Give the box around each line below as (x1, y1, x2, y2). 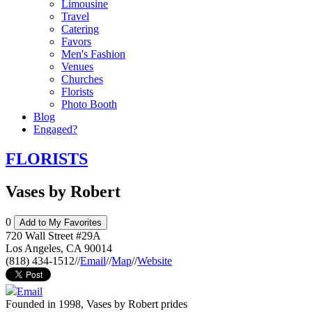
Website (137, 254, 172, 267)
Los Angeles (6, 242, 61, 254)
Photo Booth (61, 98, 117, 110)
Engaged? (33, 123, 77, 135)
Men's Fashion (61, 48, 125, 60)
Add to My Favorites (19, 217, 102, 228)
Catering (61, 23, 99, 35)
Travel (61, 10, 89, 22)
